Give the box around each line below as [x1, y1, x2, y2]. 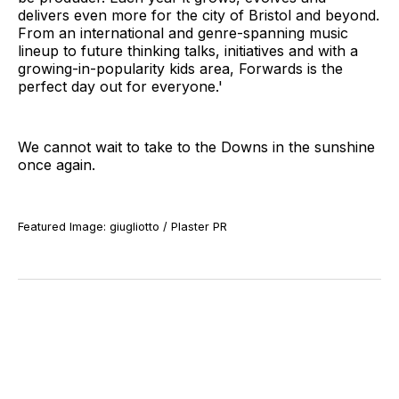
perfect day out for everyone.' [18, 77, 223, 96]
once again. [18, 156, 95, 175]
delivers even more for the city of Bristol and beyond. [18, 6, 379, 25]
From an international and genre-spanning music [18, 24, 348, 43]
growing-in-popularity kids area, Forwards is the [18, 60, 343, 78]
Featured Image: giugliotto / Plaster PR [18, 220, 227, 234]
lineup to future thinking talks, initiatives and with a [18, 42, 358, 61]
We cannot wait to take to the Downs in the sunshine [18, 138, 375, 157]
